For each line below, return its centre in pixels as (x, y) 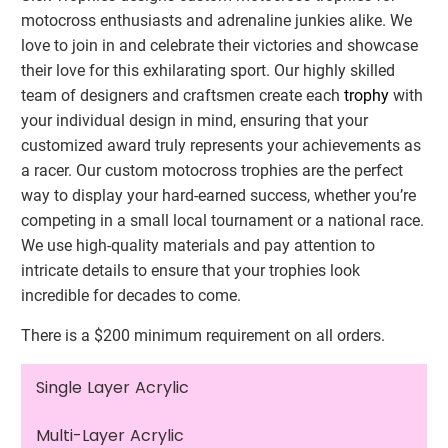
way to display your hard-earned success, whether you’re (219, 196)
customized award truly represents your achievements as (221, 146)
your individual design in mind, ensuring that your (195, 121)
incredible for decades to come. (131, 296)
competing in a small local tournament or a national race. (223, 221)
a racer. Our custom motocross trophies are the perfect (212, 171)
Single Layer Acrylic (113, 388)
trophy (367, 96)
